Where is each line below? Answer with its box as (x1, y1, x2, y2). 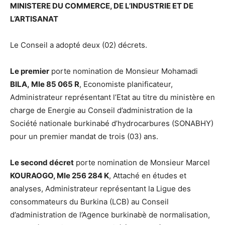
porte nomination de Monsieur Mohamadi (49, 66, 198, 76)
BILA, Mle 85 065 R (10, 79, 79, 89)
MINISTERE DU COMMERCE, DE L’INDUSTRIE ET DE (10, 1, 193, 11)
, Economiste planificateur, (79, 79, 173, 89)
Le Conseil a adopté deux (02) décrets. (10, 40, 147, 50)
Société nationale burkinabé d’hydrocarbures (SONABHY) (10, 119, 213, 129)
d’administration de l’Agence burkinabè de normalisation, (10, 210, 210, 220)
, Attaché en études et (109, 171, 186, 181)
